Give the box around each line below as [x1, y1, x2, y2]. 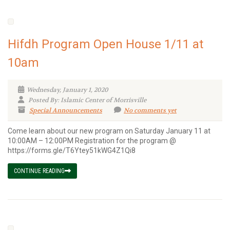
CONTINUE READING [14, 167, 65, 175]
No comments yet [124, 106, 177, 114]
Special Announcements [29, 106, 102, 114]
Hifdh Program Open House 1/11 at [8, 37, 203, 51]
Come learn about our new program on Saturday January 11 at [8, 127, 210, 135]
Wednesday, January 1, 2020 [27, 86, 108, 94]
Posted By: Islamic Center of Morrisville [27, 96, 146, 104]
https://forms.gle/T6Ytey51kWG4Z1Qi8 [8, 146, 136, 155]
